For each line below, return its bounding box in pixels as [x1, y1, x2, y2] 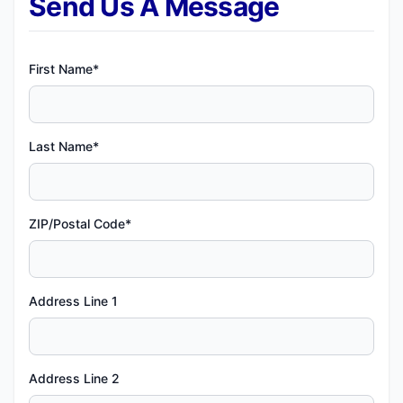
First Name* [29, 61, 99, 76]
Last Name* [29, 139, 99, 154]
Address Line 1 [29, 293, 118, 309]
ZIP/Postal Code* [29, 216, 131, 231]
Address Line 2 [29, 371, 120, 386]
